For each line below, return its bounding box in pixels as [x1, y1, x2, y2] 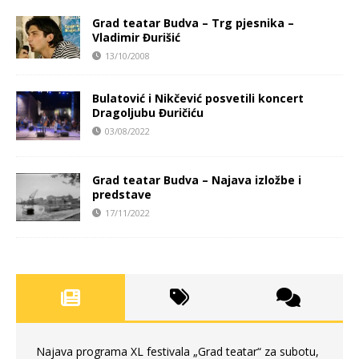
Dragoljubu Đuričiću [92, 105, 204, 121]
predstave [92, 186, 151, 202]
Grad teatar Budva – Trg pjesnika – [92, 15, 294, 31]
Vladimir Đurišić [92, 30, 180, 46]
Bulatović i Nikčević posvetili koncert [92, 91, 304, 107]
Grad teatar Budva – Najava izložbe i [92, 171, 301, 188]
